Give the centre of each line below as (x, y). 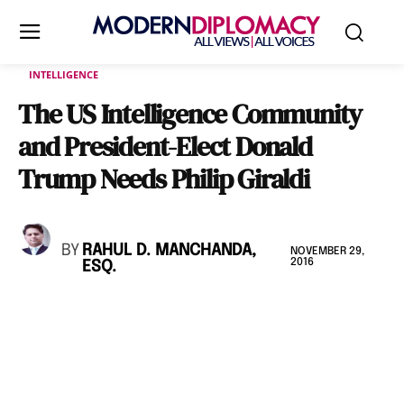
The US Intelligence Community (190, 114)
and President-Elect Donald (165, 147)
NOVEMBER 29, (327, 251)
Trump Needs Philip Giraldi (164, 179)
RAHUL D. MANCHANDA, (169, 251)
